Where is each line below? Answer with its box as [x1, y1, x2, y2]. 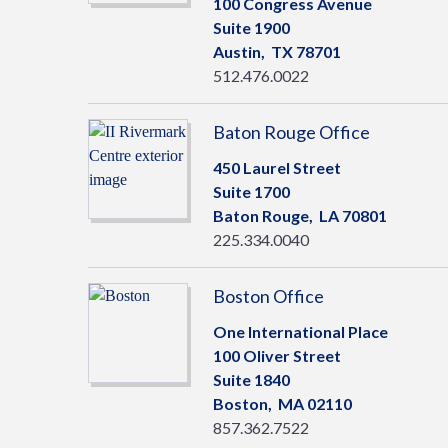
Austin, [213, 42, 271, 61]
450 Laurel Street [213, 158, 341, 177]
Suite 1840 [213, 370, 290, 389]
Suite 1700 [213, 182, 290, 201]
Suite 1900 [213, 18, 290, 37]
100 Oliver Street [213, 346, 341, 365]
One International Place [213, 322, 388, 341]
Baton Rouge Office [213, 121, 370, 143]
